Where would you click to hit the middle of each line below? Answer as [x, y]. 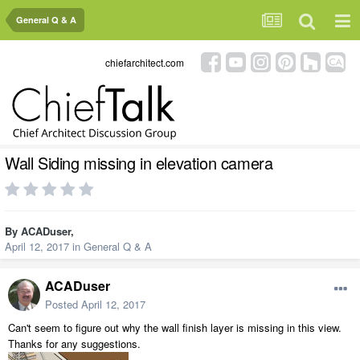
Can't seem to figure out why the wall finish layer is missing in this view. [175, 328]
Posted [63, 305]
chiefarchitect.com [145, 62]
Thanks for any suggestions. [74, 344]
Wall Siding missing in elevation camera [139, 163]
